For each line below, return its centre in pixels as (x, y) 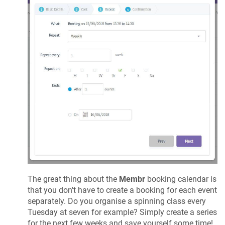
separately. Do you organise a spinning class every (117, 201)
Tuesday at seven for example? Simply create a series (122, 212)
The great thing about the (73, 179)
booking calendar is (181, 179)
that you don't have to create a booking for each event (122, 190)
